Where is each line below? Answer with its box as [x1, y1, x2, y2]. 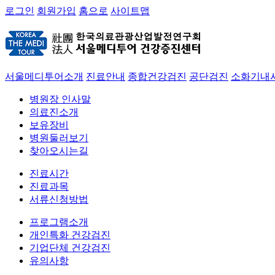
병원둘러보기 [29, 132, 88, 143]
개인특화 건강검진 [29, 229, 110, 240]
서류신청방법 [29, 193, 88, 204]
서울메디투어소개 [5, 71, 83, 82]
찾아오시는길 [29, 145, 88, 156]
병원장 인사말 [29, 93, 91, 104]
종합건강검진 [128, 71, 187, 82]
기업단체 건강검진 [29, 242, 110, 253]
